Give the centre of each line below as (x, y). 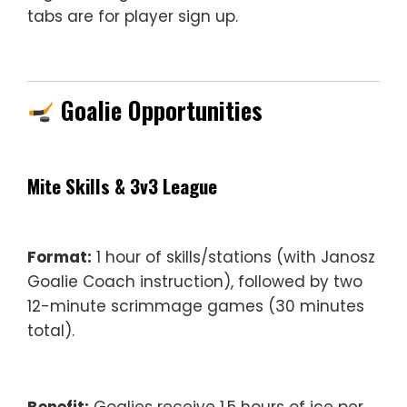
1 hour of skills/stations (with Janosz (233, 257)
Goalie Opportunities (158, 110)
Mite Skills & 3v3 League (122, 186)
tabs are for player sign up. (133, 16)
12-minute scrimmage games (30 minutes (196, 306)
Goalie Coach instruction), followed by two (195, 282)
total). (51, 331)
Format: (60, 257)
